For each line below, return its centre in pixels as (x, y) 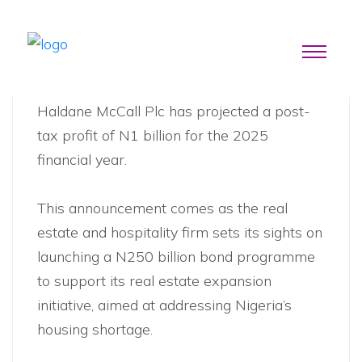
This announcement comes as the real (162, 208)
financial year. (82, 160)
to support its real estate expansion (154, 281)
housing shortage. (95, 329)
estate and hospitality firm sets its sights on (180, 232)
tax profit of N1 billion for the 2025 (153, 135)
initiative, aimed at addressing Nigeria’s (164, 305)
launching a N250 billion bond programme (176, 257)
